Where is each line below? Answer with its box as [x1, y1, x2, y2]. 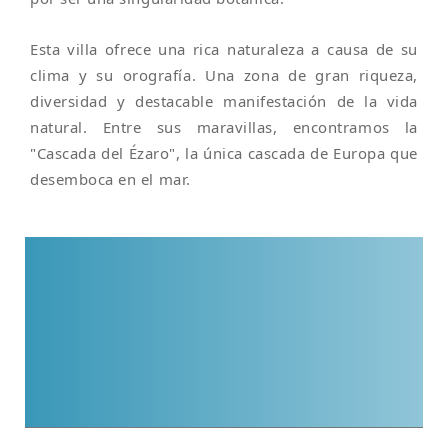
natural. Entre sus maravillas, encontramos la [30, 117, 418, 137]
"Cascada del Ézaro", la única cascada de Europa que [30, 143, 418, 163]
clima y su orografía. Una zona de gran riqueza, [30, 65, 418, 85]
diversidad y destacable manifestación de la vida [30, 91, 418, 111]
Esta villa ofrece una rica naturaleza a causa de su [30, 39, 418, 59]
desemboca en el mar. [30, 169, 191, 189]
